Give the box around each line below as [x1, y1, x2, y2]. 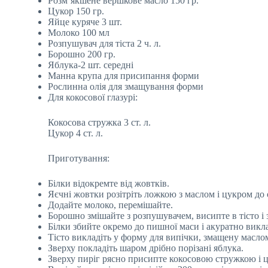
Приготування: [48, 153, 109, 163]
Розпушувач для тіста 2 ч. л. [48, 38, 161, 48]
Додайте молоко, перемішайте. [48, 200, 173, 210]
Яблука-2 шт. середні [48, 60, 133, 70]
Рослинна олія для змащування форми [48, 81, 203, 92]
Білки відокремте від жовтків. [48, 178, 169, 188]
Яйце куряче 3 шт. [48, 17, 122, 27]
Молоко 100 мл [48, 28, 109, 38]
